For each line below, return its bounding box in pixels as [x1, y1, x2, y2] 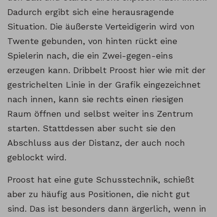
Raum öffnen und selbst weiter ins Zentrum [7, 108, 193, 119]
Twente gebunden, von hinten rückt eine [7, 36, 177, 46]
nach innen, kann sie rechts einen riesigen [7, 94, 184, 105]
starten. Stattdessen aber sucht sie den [7, 123, 176, 134]
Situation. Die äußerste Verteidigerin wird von [7, 21, 195, 32]
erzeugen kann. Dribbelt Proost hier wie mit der [7, 65, 205, 76]
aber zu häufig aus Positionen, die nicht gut [7, 189, 190, 200]
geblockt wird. [7, 152, 66, 163]
